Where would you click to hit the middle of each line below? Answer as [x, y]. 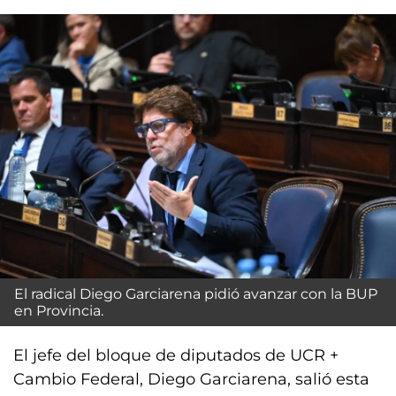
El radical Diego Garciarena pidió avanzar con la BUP [196, 293]
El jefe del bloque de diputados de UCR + [176, 355]
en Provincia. [59, 310]
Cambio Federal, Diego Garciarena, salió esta [191, 379]
